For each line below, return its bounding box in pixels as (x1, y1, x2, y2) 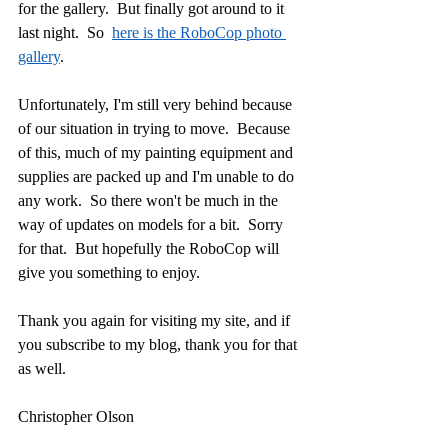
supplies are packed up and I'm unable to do (18, 168, 298, 185)
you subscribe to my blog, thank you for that (18, 336, 301, 353)
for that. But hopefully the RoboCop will (18, 240, 283, 257)
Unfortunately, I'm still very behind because (18, 96, 296, 113)
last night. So (18, 24, 112, 41)
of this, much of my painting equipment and (18, 144, 297, 161)
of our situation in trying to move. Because (18, 120, 294, 137)
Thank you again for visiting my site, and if (18, 312, 294, 329)
